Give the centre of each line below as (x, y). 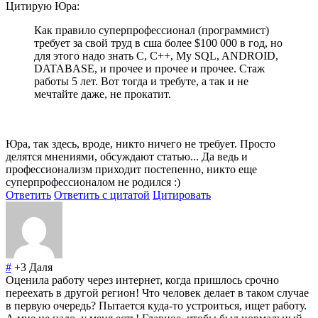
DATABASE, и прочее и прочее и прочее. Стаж (149, 69)
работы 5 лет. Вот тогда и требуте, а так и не (141, 82)
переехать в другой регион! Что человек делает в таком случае (157, 293)
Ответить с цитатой (102, 195)
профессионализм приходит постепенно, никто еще (131, 170)
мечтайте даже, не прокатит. (103, 94)
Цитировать (182, 195)
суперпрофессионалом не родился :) (93, 182)
